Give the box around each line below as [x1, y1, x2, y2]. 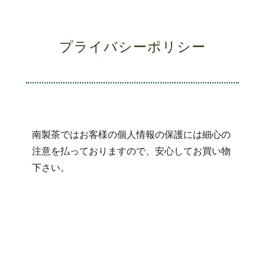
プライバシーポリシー [59, 40, 206, 55]
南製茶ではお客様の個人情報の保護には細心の [32, 130, 231, 140]
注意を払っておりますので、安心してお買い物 [32, 146, 231, 157]
